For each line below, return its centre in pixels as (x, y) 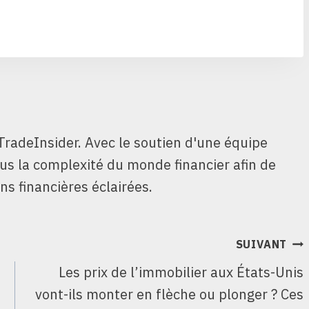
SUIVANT (261, 244)
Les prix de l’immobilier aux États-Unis (181, 272)
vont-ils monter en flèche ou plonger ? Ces (170, 294)
